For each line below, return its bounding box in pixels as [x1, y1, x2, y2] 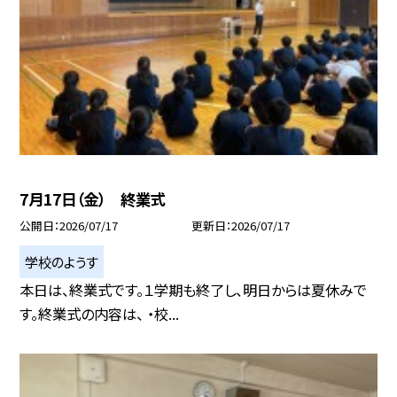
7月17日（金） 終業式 [19, 187, 167, 210]
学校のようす [25, 251, 99, 271]
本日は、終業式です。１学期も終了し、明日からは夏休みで [19, 278, 368, 300]
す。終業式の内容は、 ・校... [19, 302, 180, 324]
